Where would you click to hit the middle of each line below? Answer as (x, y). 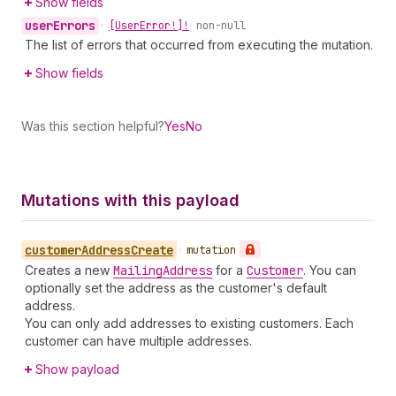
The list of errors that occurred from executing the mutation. (199, 45)
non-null (221, 26)
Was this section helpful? (93, 126)
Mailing (138, 270)
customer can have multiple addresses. (138, 341)
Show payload (77, 369)
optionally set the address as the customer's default (176, 288)
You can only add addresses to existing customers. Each (189, 323)
